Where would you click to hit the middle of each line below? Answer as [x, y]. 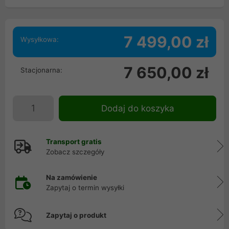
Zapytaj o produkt [76, 215]
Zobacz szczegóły [75, 152]
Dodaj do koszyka [138, 108]
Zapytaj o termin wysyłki [85, 188]
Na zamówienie [72, 177]
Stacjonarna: [41, 70]
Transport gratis [74, 142]
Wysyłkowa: [40, 39]
